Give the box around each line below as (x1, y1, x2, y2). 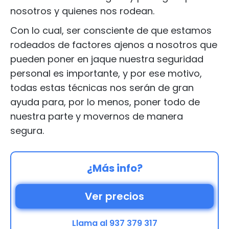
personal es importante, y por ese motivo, (10, 67, 202, 80)
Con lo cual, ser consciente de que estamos (10, 24, 212, 37)
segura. (10, 124, 44, 137)
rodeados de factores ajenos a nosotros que (10, 38, 217, 51)
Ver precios (85, 189, 144, 203)
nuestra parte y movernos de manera (10, 110, 183, 123)
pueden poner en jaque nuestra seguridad (10, 53, 203, 65)
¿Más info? (86, 161, 143, 175)
